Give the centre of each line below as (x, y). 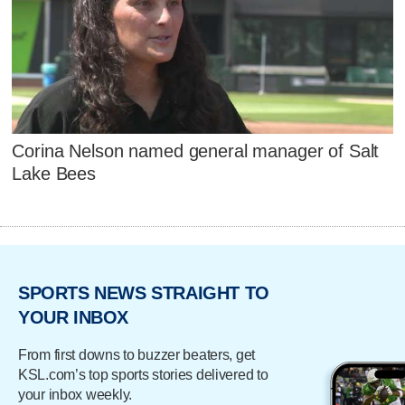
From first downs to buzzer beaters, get (137, 354)
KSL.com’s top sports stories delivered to (143, 374)
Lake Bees (54, 174)
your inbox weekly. (75, 394)
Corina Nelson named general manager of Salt (196, 151)
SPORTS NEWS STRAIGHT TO (144, 293)
